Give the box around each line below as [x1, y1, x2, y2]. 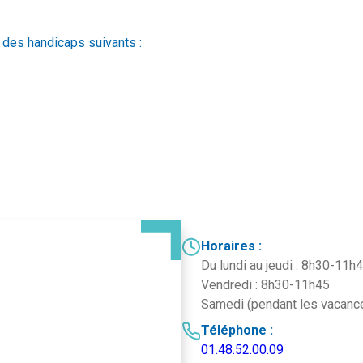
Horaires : [201, 237, 262, 254]
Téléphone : [201, 322, 273, 338]
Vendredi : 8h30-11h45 [201, 276, 330, 293]
